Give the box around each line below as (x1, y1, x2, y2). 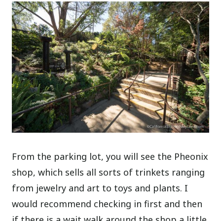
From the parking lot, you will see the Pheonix (12, 150, 209, 163)
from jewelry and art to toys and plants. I (12, 182, 188, 194)
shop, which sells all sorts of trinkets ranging (12, 166, 205, 179)
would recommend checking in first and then (12, 198, 203, 210)
